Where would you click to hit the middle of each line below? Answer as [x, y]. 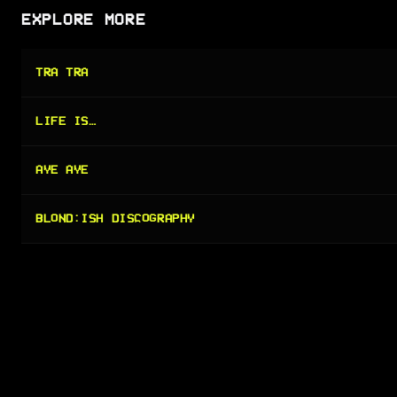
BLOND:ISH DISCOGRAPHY [115, 219]
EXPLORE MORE [84, 20]
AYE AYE [62, 170]
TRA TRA [62, 73]
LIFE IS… [66, 121]
